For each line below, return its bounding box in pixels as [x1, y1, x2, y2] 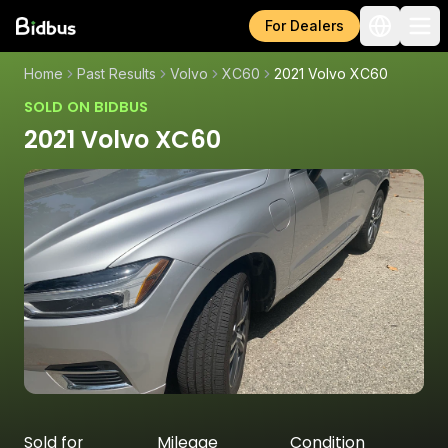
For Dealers [265, 17, 344, 34]
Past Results [77, 65, 156, 82]
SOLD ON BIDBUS [24, 97, 148, 117]
